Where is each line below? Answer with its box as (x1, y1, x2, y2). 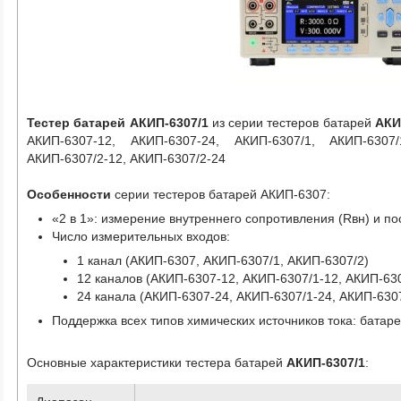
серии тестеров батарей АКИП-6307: (111, 186, 331, 201)
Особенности (27, 186, 112, 201)
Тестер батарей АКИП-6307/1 (27, 115, 209, 130)
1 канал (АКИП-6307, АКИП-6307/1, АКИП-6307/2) (77, 252, 370, 268)
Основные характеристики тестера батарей (27, 354, 287, 370)
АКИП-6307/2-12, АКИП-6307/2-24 (27, 150, 226, 166)
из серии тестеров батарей (208, 115, 375, 130)
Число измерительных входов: (52, 228, 231, 243)
